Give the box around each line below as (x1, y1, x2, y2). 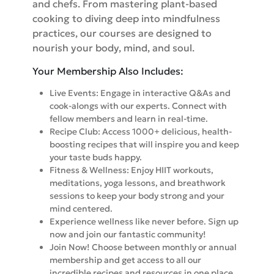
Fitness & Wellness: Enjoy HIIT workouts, (49, 165, 213, 176)
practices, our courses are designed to (32, 27, 212, 40)
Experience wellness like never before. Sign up (49, 216, 239, 228)
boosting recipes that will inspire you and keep (49, 139, 239, 150)
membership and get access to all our (49, 254, 201, 266)
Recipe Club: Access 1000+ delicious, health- (49, 126, 232, 138)
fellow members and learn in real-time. (49, 113, 208, 125)
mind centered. (49, 203, 113, 215)
